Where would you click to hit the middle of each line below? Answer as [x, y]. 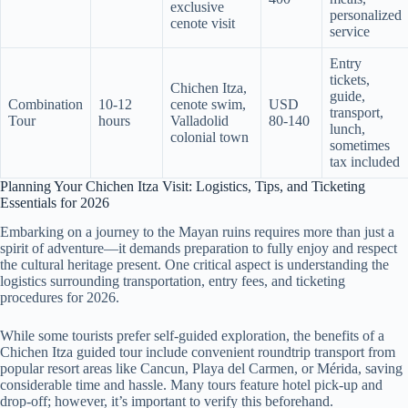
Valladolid [199, 120]
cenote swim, [208, 104]
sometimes [360, 145]
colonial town [209, 137]
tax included [365, 161]
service [350, 31]
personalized [366, 15]
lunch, [347, 128]
